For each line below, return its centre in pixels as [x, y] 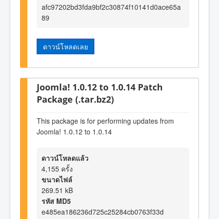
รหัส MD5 [56, 201]
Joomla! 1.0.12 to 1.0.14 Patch [100, 87]
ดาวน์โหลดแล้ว [65, 158]
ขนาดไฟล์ [57, 180]
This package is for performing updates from [105, 120]
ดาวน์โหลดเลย [66, 46]
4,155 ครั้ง [57, 169]
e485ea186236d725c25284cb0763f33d [103, 212]
